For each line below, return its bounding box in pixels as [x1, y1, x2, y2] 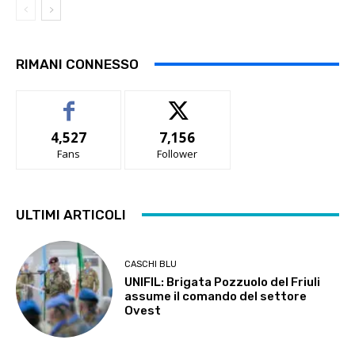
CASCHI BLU [124, 259, 177, 270]
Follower [157, 146, 198, 161]
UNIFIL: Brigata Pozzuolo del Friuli [124, 275, 321, 290]
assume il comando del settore [124, 289, 307, 304]
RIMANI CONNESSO [16, 55, 139, 72]
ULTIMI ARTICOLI [16, 206, 126, 223]
